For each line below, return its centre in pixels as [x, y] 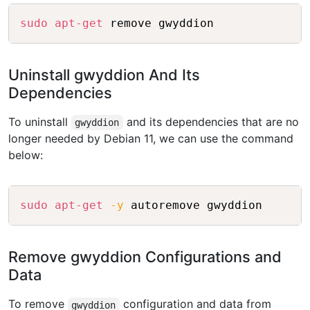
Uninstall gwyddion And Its [104, 75]
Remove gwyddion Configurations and [145, 257]
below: [26, 155]
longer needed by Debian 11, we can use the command [151, 139]
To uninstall [40, 122]
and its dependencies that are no [211, 122]
